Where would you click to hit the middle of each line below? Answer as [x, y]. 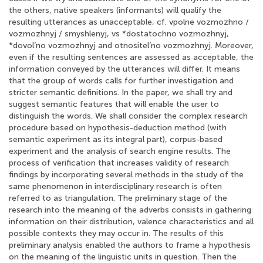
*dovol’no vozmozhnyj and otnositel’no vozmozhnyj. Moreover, [131, 45]
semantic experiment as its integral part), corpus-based [116, 139]
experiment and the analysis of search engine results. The [120, 151]
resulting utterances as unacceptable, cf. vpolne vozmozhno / [129, 22]
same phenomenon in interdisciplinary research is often [115, 186]
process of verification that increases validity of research [119, 163]
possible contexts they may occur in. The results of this [116, 233]
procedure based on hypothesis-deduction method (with [118, 128]
